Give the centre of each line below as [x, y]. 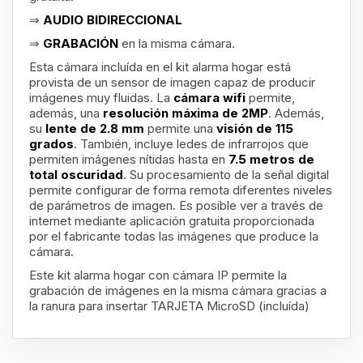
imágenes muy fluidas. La [101, 98]
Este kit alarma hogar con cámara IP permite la [158, 275]
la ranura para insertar [90, 306]
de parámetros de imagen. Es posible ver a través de [176, 205]
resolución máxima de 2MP [186, 113]
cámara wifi [211, 98]
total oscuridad [76, 175]
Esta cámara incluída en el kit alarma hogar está [160, 67]
